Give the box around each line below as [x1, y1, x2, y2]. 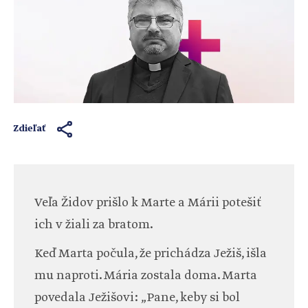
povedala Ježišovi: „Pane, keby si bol [34, 289, 240, 307]
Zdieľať [14, 123, 46, 135]
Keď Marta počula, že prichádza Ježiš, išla [34, 245, 267, 263]
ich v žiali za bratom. [34, 217, 153, 234]
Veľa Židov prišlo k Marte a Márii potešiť [34, 195, 261, 212]
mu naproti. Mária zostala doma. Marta [34, 267, 257, 285]
